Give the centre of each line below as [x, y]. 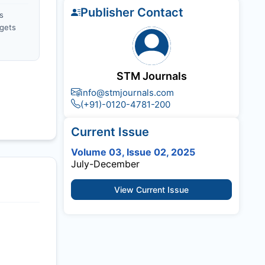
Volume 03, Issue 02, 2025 [133, 152]
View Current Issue [151, 190]
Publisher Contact [132, 12]
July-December [105, 164]
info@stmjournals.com [127, 93]
